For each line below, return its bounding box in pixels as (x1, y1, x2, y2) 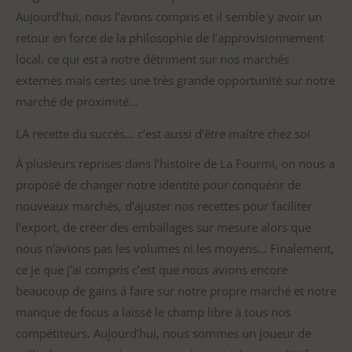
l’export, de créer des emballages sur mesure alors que (16, 218, 311, 235)
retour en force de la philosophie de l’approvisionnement (16, 29, 324, 46)
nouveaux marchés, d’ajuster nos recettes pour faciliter (16, 197, 312, 214)
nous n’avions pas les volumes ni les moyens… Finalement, (16, 240, 334, 256)
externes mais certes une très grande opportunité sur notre (16, 71, 335, 88)
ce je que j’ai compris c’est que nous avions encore (16, 261, 288, 277)
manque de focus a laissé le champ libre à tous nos (16, 303, 291, 320)
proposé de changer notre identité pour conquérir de (16, 176, 301, 192)
